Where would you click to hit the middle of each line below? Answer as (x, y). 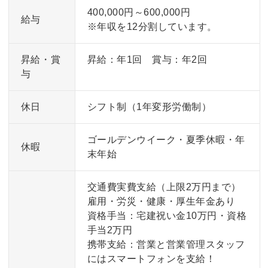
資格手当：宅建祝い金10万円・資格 (167, 215)
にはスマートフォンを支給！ (151, 258)
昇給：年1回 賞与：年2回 (147, 59)
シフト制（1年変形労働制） (149, 106)
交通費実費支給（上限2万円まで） (164, 187)
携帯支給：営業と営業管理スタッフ (166, 244)
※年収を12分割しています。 (152, 26)
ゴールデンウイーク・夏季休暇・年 (166, 139)
